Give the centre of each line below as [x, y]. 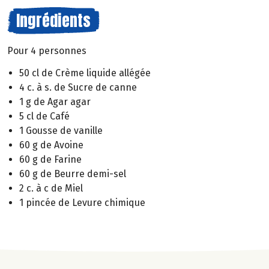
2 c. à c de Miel [51, 188]
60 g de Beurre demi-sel [73, 174]
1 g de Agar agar [55, 101]
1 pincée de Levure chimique [82, 202]
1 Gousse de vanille [61, 130]
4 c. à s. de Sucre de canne [78, 87]
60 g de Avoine [51, 145]
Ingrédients [53, 20]
